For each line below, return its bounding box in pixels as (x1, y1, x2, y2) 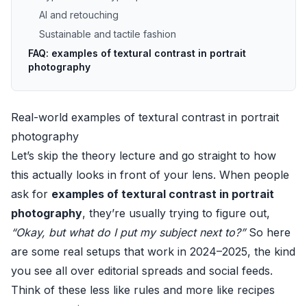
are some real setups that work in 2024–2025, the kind (11, 245, 295, 258)
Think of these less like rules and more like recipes (11, 283, 275, 297)
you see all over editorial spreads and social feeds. (11, 264, 273, 278)
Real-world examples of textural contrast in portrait (11, 110, 279, 124)
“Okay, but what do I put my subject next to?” (11, 225, 245, 239)
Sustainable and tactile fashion (39, 28, 176, 40)
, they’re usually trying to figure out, (82, 206, 270, 220)
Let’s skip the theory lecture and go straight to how (11, 149, 276, 162)
